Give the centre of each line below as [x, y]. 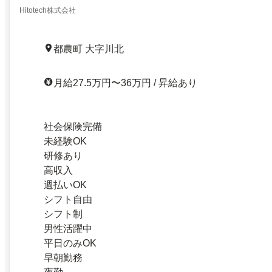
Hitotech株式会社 [48, 10]
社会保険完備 [73, 126]
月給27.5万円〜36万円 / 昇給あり [125, 83]
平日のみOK [70, 243]
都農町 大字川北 [89, 49]
